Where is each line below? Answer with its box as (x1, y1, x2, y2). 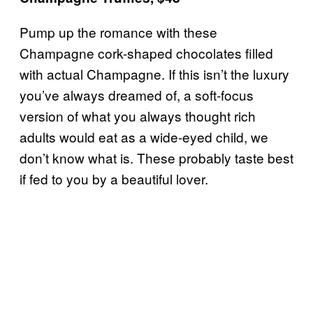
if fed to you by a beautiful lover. (20, 168, 208, 188)
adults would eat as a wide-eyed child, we (20, 126, 268, 146)
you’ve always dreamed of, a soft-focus (20, 85, 254, 104)
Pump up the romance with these (20, 22, 217, 41)
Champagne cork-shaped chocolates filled (20, 43, 273, 62)
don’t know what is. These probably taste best (20, 147, 293, 167)
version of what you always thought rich (20, 105, 256, 125)
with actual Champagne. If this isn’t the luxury (20, 64, 289, 83)
